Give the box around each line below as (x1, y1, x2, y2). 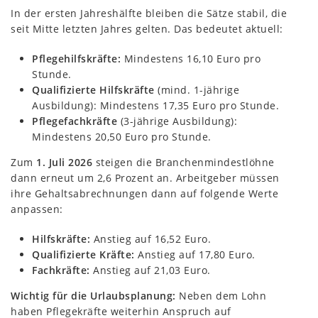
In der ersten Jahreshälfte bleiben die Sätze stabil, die (11, 6, 287, 20)
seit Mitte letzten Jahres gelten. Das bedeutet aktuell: (11, 21, 283, 35)
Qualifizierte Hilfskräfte (32, 82, 155, 97)
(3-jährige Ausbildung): (117, 114, 237, 128)
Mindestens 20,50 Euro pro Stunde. (32, 129, 212, 143)
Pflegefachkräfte (32, 114, 117, 128)
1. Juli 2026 (36, 155, 92, 169)
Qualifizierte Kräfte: (32, 247, 135, 261)
